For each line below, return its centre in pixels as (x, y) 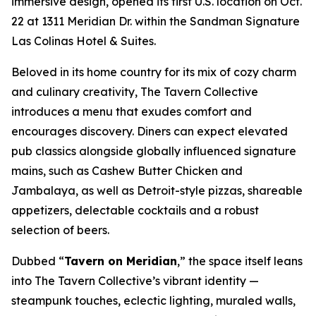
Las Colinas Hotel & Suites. (84, 41)
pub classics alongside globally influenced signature (154, 151)
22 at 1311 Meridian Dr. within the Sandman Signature (156, 22)
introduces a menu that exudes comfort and (132, 112)
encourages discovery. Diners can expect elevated (150, 132)
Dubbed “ (38, 261)
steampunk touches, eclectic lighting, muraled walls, (153, 301)
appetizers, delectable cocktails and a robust (135, 211)
